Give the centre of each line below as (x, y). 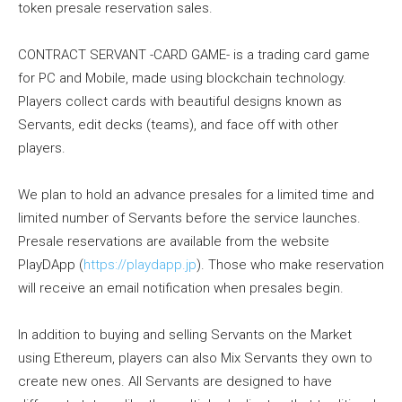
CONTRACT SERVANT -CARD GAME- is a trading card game (194, 55)
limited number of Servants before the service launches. (189, 218)
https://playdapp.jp (140, 265)
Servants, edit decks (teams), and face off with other (178, 125)
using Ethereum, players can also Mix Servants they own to (195, 358)
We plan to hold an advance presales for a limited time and (196, 195)
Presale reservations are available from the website (174, 242)
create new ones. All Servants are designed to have (175, 382)
